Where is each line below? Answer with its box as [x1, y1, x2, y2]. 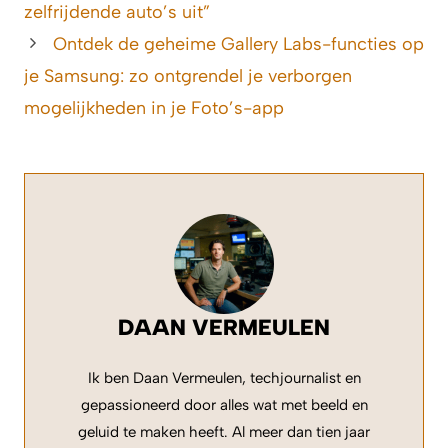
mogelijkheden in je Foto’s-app [24, 96, 284, 119]
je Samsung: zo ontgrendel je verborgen [24, 64, 352, 87]
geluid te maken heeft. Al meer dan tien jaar [78, 422, 370, 441]
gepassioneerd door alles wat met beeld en [80, 395, 368, 414]
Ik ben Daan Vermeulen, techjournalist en [87, 368, 361, 387]
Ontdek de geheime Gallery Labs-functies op [52, 32, 424, 55]
